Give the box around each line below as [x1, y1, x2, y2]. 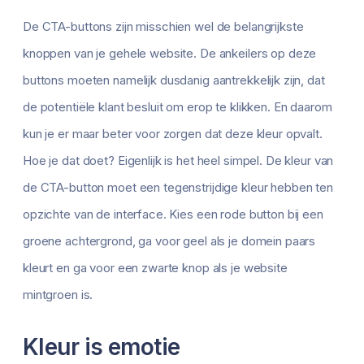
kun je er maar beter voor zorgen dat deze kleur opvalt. [23, 126, 323, 142]
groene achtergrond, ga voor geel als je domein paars [23, 233, 316, 249]
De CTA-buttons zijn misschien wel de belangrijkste [23, 19, 304, 35]
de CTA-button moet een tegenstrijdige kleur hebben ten [23, 180, 333, 196]
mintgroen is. [23, 287, 93, 303]
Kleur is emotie [23, 333, 180, 362]
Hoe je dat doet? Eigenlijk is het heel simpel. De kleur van [23, 153, 334, 169]
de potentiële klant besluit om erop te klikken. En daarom [23, 99, 332, 115]
